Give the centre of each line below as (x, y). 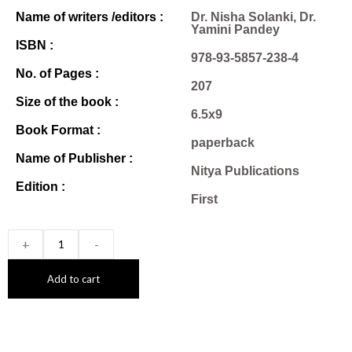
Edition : (40, 186)
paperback (222, 142)
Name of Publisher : (74, 158)
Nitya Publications (245, 170)
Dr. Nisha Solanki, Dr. (253, 16)
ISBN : (35, 45)
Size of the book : (67, 101)
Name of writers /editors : (90, 16)
